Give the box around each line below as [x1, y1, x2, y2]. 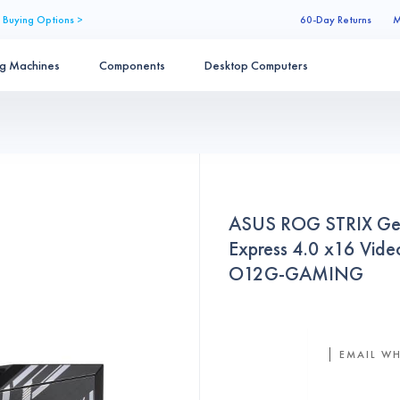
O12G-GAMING [229, 261, 363, 287]
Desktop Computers [204, 57, 308, 73]
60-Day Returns [300, 12, 371, 27]
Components [98, 57, 165, 73]
